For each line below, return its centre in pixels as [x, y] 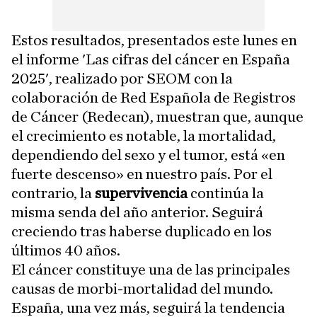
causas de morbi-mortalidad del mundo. [142, 288]
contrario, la [52, 193]
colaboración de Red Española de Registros [154, 97]
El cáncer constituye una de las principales [151, 269]
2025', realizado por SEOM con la [122, 78]
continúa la [226, 193]
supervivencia [140, 193]
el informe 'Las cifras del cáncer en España [151, 59]
